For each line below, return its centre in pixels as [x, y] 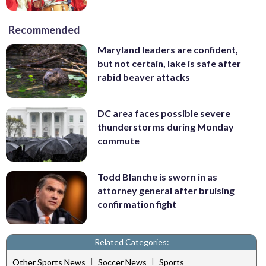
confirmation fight [137, 204]
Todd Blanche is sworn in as [157, 176]
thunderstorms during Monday [166, 127]
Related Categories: [132, 242]
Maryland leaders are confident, [168, 50]
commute [118, 141]
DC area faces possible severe [164, 113]
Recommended [44, 30]
